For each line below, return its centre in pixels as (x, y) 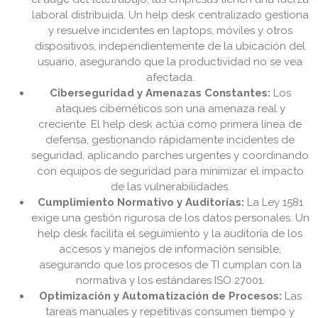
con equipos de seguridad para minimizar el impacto (170, 171)
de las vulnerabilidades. (170, 187)
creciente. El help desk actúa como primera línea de (170, 125)
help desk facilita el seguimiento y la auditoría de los (170, 234)
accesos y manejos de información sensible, (170, 250)
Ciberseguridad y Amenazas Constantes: (160, 93)
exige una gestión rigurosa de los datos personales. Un (170, 218)
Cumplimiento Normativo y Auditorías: (141, 203)
